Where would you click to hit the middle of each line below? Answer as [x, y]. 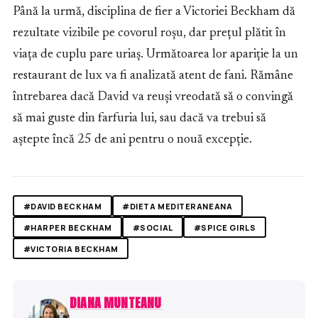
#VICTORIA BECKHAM [71, 248]
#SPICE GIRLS [225, 227]
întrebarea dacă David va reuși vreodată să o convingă [153, 98]
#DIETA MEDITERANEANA [177, 206]
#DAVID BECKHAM [62, 206]
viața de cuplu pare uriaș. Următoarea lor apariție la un [155, 55]
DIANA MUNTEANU [116, 303]
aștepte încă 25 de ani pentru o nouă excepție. [132, 140]
